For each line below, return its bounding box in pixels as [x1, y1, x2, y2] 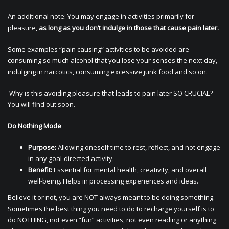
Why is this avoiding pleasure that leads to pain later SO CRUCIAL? [8, 88, 213, 98]
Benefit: [28, 165, 52, 174]
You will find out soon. [8, 100, 75, 109]
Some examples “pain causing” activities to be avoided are [8, 44, 189, 54]
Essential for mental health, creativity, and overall [52, 165, 207, 174]
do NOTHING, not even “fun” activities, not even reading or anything [8, 215, 216, 224]
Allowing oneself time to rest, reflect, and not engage [56, 143, 220, 152]
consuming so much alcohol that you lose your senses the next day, [8, 56, 217, 65]
